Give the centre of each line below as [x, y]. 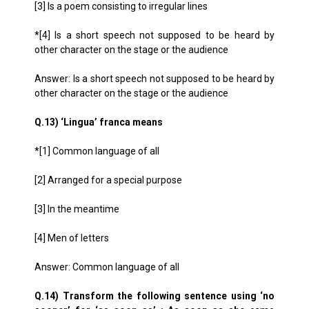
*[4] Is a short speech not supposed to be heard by [154, 35]
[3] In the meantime [77, 209]
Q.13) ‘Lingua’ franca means [99, 122]
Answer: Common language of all [107, 267]
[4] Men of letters [72, 238]
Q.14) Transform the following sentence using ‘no [154, 296]
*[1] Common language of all [97, 151]
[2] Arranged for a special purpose [108, 180]
